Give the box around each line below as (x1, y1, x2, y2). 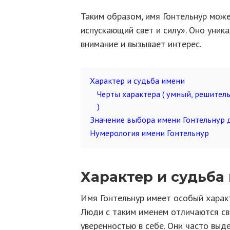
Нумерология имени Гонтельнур (90, 128, 209, 138)
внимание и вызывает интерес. (81, 38, 201, 50)
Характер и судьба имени (90, 75, 185, 86)
